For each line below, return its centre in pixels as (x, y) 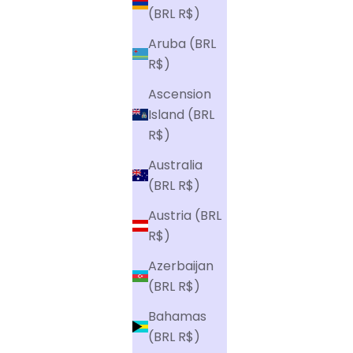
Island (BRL (181, 114)
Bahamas (177, 316)
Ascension (180, 94)
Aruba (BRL (182, 43)
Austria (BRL (185, 215)
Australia (175, 165)
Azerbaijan (181, 266)
